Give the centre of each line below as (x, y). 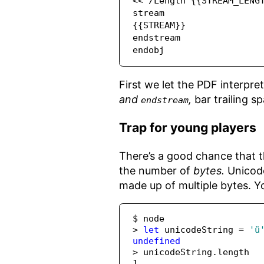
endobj (149, 50)
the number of (156, 171)
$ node (149, 219)
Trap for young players (188, 128)
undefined (157, 241)
